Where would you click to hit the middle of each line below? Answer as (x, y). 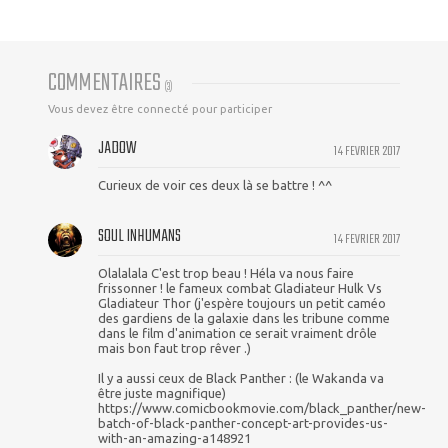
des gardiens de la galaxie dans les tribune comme (244, 317)
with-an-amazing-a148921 (174, 437)
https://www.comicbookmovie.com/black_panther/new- (262, 407)
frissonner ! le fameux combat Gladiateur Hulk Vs (240, 287)
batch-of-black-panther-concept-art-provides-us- (243, 422)
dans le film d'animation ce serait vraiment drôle (237, 332)
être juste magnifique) (162, 392)
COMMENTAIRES (106, 83)
